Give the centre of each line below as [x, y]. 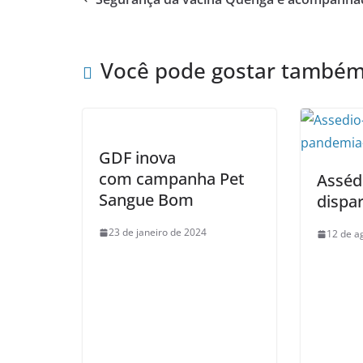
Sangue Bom [146, 200]
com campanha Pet [172, 179]
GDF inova [137, 158]
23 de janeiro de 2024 [158, 233]
